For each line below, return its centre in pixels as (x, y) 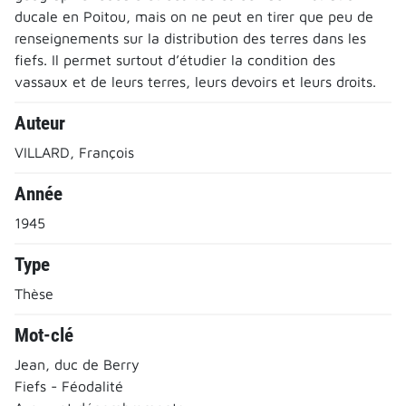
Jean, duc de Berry (77, 364)
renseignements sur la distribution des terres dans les (190, 38)
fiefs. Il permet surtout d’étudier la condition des (175, 59)
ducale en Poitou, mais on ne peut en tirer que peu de (194, 16)
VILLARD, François (74, 152)
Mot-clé (44, 335)
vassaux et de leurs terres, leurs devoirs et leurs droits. (195, 81)
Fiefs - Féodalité (69, 386)
